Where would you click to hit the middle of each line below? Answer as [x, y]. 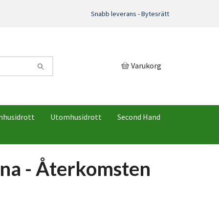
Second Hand [139, 117]
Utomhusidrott [76, 117]
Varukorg [146, 65]
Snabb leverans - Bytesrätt [130, 14]
